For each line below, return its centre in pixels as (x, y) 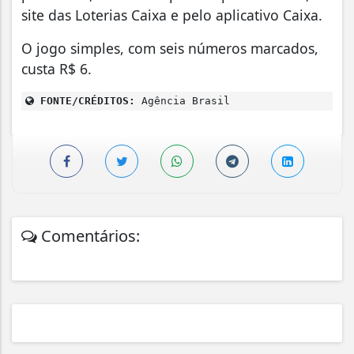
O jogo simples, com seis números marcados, (170, 48)
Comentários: (88, 235)
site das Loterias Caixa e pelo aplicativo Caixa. (172, 15)
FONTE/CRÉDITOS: (85, 100)
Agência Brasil (183, 100)
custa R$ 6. (56, 68)
